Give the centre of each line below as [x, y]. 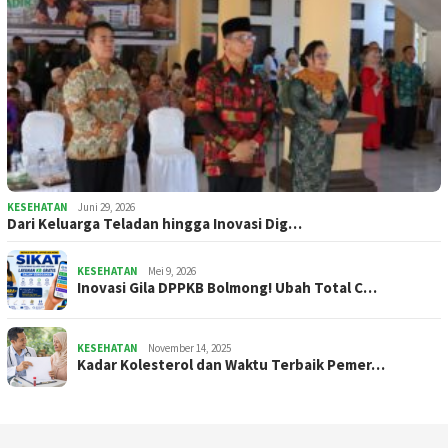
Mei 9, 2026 [172, 271]
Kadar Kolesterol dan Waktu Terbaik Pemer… [231, 365]
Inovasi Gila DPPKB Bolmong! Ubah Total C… [227, 288]
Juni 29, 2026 [106, 207]
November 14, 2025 [189, 348]
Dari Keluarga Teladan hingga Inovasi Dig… [154, 224]
